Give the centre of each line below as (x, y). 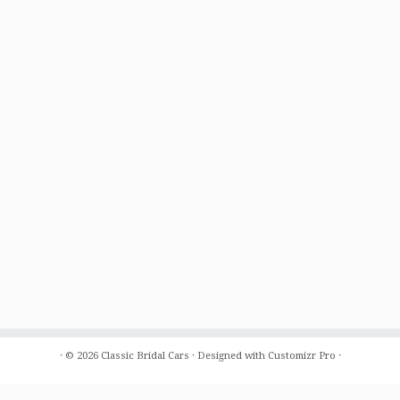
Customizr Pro (301, 356)
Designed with (231, 356)
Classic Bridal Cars (145, 356)
